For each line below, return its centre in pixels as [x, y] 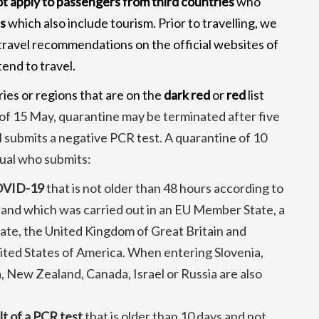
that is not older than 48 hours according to [164, 188]
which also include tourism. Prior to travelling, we [142, 23]
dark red [188, 95]
